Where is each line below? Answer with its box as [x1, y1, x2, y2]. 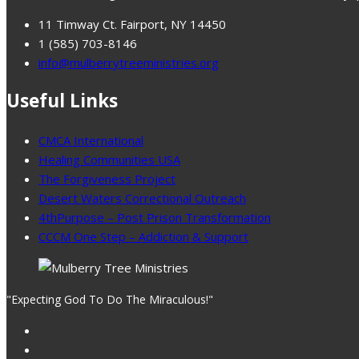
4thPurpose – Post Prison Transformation [38, 208, 271, 225]
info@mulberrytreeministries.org [38, 54, 219, 71]
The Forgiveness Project [38, 170, 175, 187]
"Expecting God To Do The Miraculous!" [6, 291, 213, 307]
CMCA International [38, 131, 143, 148]
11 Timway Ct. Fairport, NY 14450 [38, 15, 226, 32]
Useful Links [6, 88, 118, 114]
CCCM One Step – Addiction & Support [38, 228, 248, 244]
